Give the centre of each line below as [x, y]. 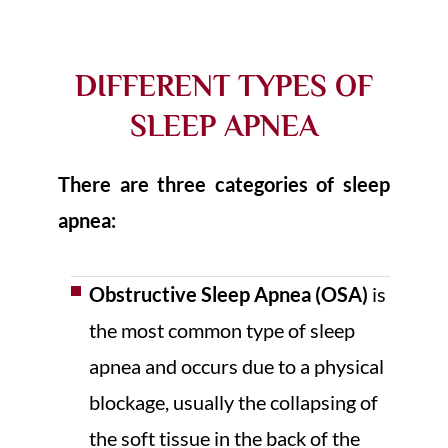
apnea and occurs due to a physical [236, 366]
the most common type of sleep [221, 330]
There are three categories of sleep [224, 184]
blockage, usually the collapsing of [233, 402]
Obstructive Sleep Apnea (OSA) [230, 294]
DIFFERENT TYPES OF [224, 86]
